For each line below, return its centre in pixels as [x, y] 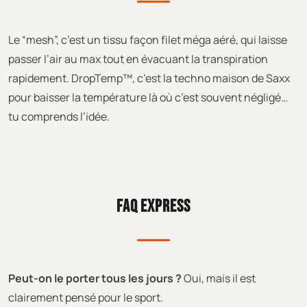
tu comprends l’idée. [59, 116]
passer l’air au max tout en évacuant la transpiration [138, 59]
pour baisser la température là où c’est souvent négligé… [148, 97]
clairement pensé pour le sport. [86, 297]
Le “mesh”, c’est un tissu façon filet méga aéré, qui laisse [148, 39]
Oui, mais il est [220, 278]
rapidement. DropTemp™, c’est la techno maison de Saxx [149, 78]
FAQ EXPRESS [153, 206]
